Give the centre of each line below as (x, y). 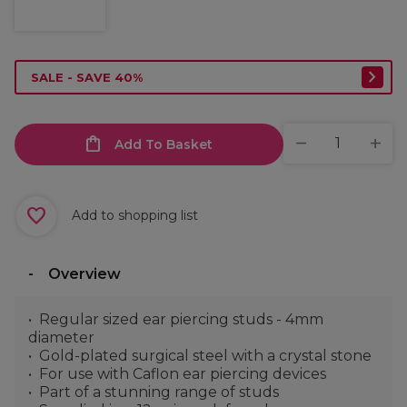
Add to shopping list (133, 215)
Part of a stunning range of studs (159, 392)
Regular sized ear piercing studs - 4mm (181, 319)
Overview (84, 274)
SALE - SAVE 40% (87, 77)
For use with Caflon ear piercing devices (183, 374)
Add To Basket (163, 144)
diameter (61, 338)
